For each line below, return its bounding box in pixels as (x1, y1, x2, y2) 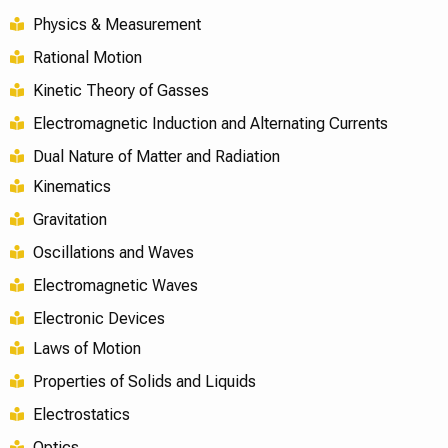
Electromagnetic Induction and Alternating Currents (32, 113, 388, 133)
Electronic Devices (32, 308, 165, 328)
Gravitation (32, 209, 107, 229)
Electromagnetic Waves (32, 275, 198, 295)
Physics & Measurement (32, 14, 201, 34)
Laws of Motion (32, 338, 141, 358)
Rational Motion (32, 47, 142, 67)
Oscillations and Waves (32, 242, 194, 262)
